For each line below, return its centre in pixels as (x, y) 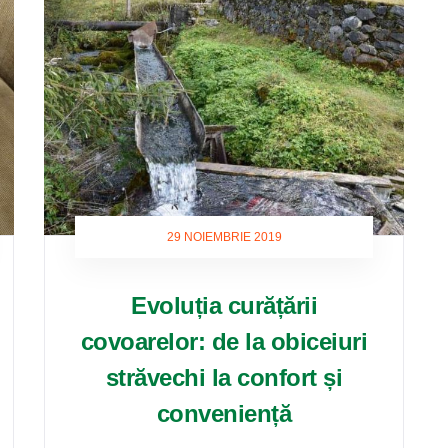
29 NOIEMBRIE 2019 (224, 237)
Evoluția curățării (224, 305)
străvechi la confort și (224, 377)
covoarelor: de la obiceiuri (224, 341)
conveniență (224, 413)
